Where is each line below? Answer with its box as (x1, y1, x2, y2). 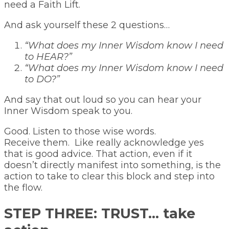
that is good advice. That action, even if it (4, 148, 192, 160)
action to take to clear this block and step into (4, 171, 215, 182)
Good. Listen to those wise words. (4, 126, 156, 138)
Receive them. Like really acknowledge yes (4, 137, 204, 149)
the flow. (4, 182, 42, 194)
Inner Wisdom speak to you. (4, 105, 132, 117)
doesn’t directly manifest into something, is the (4, 159, 221, 171)
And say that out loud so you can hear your (4, 94, 201, 106)
